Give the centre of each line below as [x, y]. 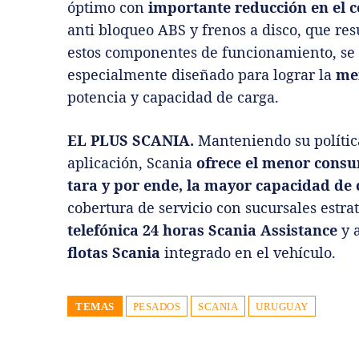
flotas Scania [114, 252]
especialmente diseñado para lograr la [202, 74]
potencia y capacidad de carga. [173, 97]
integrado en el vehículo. [248, 252]
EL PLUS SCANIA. [131, 140]
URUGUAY [282, 306]
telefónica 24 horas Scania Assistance [202, 230]
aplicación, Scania [132, 162]
